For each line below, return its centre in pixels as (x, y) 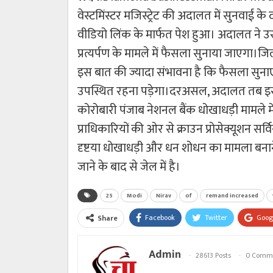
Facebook (160, 217)
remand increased (232, 195)
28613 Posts (213, 255)
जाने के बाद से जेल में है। (129, 167)
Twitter (216, 217)
